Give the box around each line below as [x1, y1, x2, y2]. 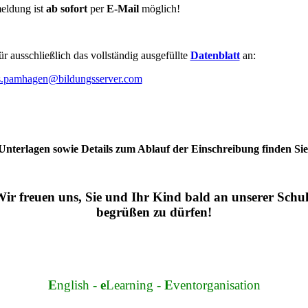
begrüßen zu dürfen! [96, 205, 212, 219]
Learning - [105, 278, 164, 292]
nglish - [56, 278, 100, 292]
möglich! [142, 3, 180, 14]
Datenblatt [190, 49, 240, 61]
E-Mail [107, 3, 142, 14]
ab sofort [46, 3, 87, 14]
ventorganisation [173, 278, 261, 292]
